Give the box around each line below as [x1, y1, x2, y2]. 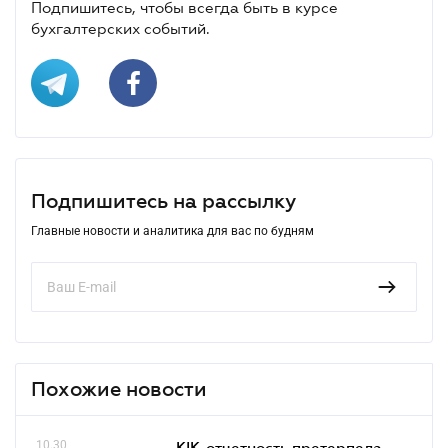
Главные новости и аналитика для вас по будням [31, 223, 314, 238]
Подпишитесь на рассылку [31, 189, 296, 212]
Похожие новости [31, 377, 207, 400]
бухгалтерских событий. [31, 19, 210, 37]
